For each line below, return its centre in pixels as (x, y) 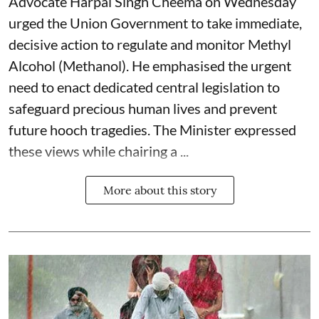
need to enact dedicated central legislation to (144, 87)
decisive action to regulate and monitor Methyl (150, 45)
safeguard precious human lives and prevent (143, 109)
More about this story (159, 190)
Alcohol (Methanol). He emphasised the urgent (150, 66)
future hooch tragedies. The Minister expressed (152, 130)
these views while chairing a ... (99, 151)
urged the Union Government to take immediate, (155, 23)
